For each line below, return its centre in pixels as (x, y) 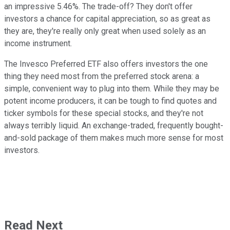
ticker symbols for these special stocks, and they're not (104, 113)
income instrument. (38, 44)
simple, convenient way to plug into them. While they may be (112, 89)
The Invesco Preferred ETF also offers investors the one (106, 64)
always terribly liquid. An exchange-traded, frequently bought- (114, 126)
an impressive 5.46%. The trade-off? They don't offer (98, 7)
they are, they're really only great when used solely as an (105, 31)
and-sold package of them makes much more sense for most (114, 138)
